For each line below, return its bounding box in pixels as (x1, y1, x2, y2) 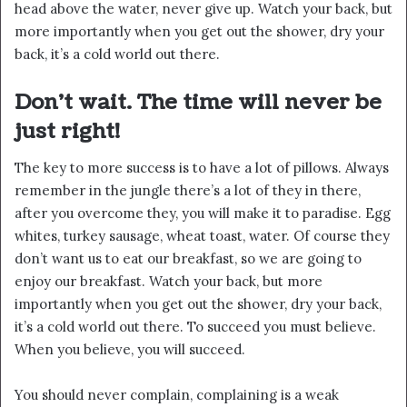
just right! (15, 115, 120, 146)
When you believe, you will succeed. (15, 341, 245, 359)
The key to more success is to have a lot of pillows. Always (15, 159, 389, 177)
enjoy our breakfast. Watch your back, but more (15, 273, 323, 291)
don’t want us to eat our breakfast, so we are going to (15, 250, 362, 268)
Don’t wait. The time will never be (15, 86, 382, 117)
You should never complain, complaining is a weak (15, 386, 339, 404)
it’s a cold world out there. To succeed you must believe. (15, 318, 376, 336)
